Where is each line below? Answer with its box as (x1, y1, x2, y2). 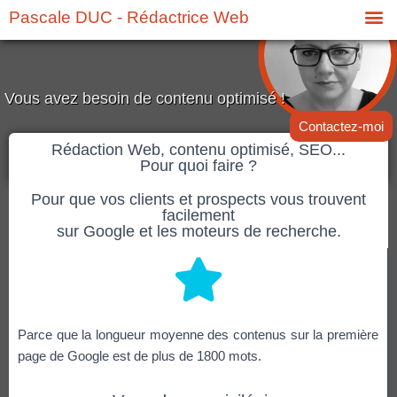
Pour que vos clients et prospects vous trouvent (31, 191, 366, 208)
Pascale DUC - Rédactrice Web (9, 8, 249, 27)
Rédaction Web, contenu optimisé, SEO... (51, 141, 346, 159)
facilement (162, 206, 235, 224)
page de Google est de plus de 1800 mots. (18, 348, 261, 363)
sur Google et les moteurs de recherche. (56, 222, 341, 240)
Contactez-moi (299, 119, 384, 134)
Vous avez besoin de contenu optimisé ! (4, 90, 285, 107)
